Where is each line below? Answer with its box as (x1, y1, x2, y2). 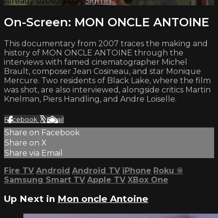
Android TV (72, 165, 120, 175)
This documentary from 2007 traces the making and (4, 38, 208, 48)
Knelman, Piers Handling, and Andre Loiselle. (4, 94, 177, 104)
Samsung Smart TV (4, 175, 85, 184)
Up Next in (4, 193, 57, 205)
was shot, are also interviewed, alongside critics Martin (4, 85, 211, 94)
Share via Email (4, 148, 63, 158)
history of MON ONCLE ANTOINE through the (4, 48, 183, 57)
